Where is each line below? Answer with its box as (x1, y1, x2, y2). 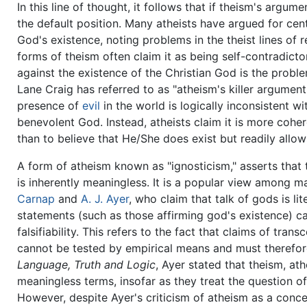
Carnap (17, 191, 56, 206)
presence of (17, 98, 83, 112)
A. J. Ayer (81, 191, 130, 206)
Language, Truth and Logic (17, 257, 156, 271)
